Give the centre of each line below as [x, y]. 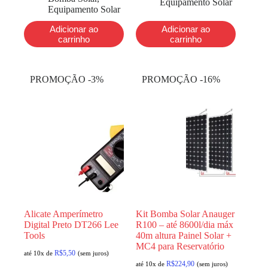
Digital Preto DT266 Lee [71, 225]
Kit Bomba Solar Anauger [185, 214]
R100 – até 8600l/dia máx [185, 225]
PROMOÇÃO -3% [67, 80]
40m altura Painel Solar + [184, 236]
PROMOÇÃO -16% [181, 80]
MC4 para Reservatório [180, 246]
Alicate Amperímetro [63, 214]
